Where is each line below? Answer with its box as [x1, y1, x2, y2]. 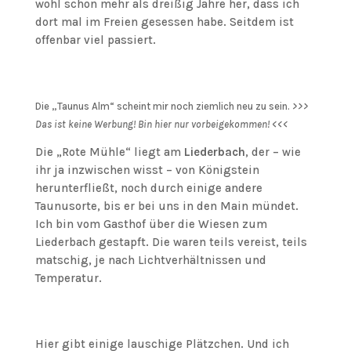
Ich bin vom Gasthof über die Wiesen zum [34, 217, 267, 231]
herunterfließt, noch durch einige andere [34, 181, 262, 195]
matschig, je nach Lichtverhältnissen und [34, 253, 266, 267]
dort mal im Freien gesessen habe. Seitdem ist [34, 15, 294, 29]
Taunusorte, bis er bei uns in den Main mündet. [34, 199, 299, 213]
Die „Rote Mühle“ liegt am [34, 145, 184, 159]
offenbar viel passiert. [34, 33, 156, 47]
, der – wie [244, 145, 301, 159]
